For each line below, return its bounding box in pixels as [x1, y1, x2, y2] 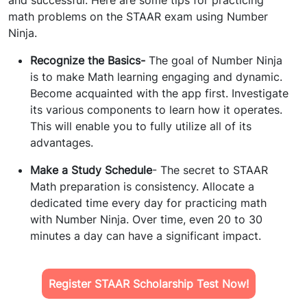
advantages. [30, 136, 93, 150]
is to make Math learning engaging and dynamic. [30, 70, 282, 84]
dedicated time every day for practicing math [30, 196, 267, 210]
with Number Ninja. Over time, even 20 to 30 [30, 212, 262, 227]
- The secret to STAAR [152, 163, 268, 177]
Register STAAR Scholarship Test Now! [49, 277, 249, 291]
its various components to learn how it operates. [30, 103, 282, 117]
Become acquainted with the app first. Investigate [30, 86, 288, 101]
